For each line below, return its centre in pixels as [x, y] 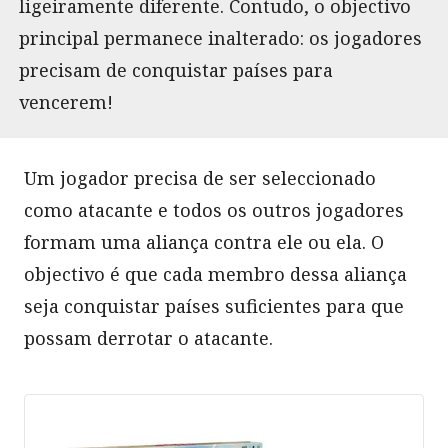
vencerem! [66, 101]
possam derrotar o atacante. [148, 337]
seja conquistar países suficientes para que [214, 305]
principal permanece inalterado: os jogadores [220, 37]
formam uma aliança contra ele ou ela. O [204, 241]
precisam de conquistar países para [176, 69]
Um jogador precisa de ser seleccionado [200, 177]
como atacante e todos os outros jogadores [214, 209]
